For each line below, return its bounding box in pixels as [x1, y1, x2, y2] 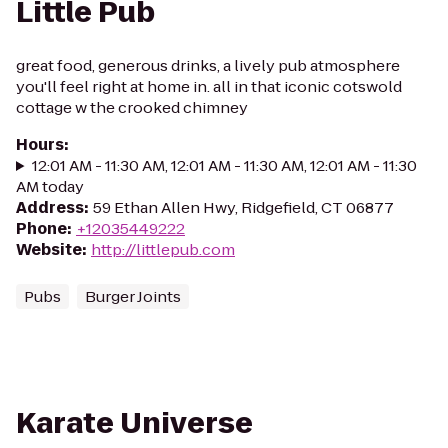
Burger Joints [85, 286, 181, 307]
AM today [16, 176, 84, 197]
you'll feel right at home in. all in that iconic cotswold [16, 76, 402, 97]
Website [16, 239, 82, 260]
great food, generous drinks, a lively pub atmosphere [16, 55, 400, 76]
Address [16, 197, 84, 218]
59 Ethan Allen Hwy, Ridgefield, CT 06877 [93, 197, 394, 218]
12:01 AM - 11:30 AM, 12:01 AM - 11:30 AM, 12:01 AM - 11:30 [31, 155, 417, 176]
